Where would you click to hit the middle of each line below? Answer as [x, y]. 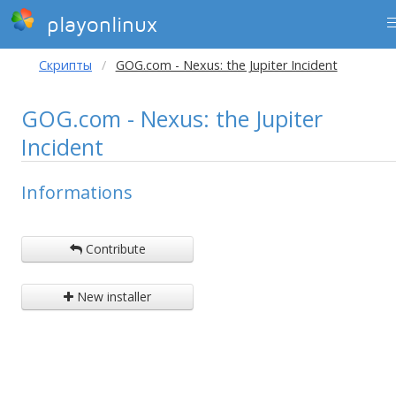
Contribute [114, 249]
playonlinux [99, 25]
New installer [112, 297]
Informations [77, 192]
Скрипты [65, 65]
